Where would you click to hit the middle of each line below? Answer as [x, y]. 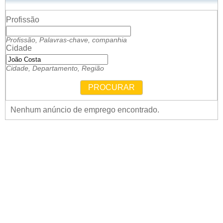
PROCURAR [111, 87]
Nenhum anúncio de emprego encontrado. [85, 110]
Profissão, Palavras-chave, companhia [66, 40]
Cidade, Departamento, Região [55, 68]
